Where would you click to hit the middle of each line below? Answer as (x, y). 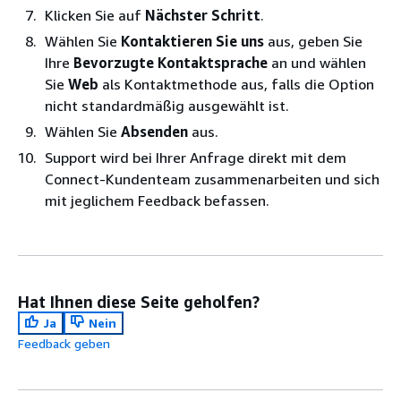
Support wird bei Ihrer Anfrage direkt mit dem (196, 157)
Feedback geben (64, 343)
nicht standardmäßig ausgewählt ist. (167, 105)
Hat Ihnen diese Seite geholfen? (139, 301)
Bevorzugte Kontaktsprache (171, 62)
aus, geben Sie (313, 41)
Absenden (154, 131)
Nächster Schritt (203, 15)
